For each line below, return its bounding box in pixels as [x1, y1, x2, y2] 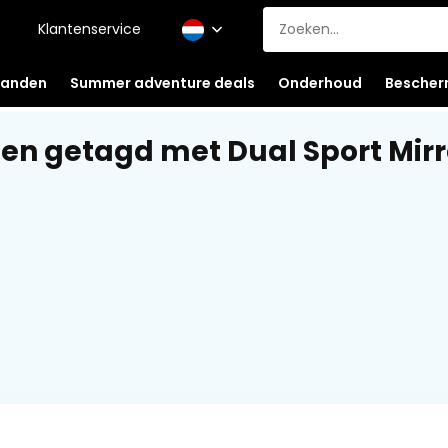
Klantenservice [37, 19, 141, 39]
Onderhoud [277, 72, 362, 93]
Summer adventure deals [69, 72, 255, 93]
